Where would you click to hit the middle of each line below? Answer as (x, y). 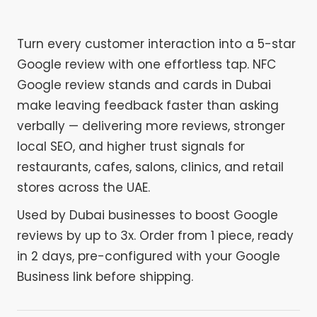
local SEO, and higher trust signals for (131, 147)
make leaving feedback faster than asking (148, 106)
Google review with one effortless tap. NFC (146, 65)
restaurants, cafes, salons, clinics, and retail (150, 167)
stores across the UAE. (83, 188)
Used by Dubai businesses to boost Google (148, 215)
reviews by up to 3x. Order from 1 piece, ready (155, 236)
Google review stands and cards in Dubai (144, 85)
